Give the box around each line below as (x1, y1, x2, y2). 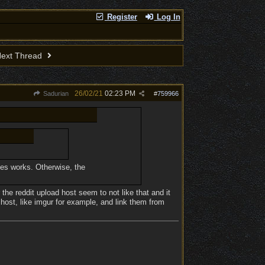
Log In (154, 12, 180, 21)
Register (104, 12, 137, 21)
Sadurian (41, 90, 69, 97)
